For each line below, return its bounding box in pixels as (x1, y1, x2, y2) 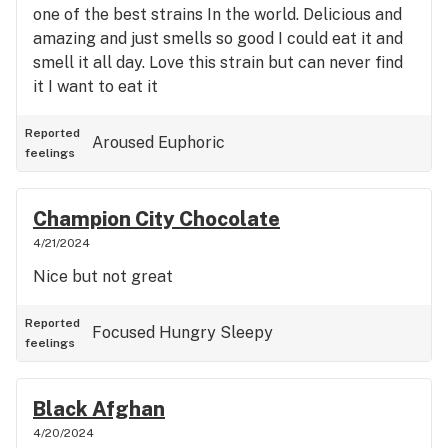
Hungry (159, 323, 216, 342)
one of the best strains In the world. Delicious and (33, 5, 402, 24)
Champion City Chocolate (33, 207, 280, 231)
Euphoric (158, 133, 225, 152)
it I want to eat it (33, 77, 158, 96)
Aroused (92, 133, 154, 152)
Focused (92, 323, 155, 342)
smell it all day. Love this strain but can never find (33, 53, 403, 72)
